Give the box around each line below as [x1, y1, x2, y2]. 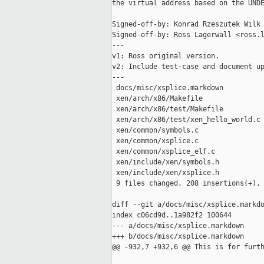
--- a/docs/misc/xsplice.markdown [112, 222, 244, 230]
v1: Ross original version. [112, 52, 219, 61]
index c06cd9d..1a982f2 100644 [112, 211, 232, 220]
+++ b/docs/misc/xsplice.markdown [112, 232, 244, 241]
